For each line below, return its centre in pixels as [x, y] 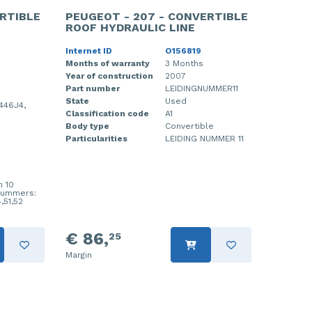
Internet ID [88, 51]
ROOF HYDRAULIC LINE [130, 28]
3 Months [184, 63]
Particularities [96, 139]
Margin [78, 255]
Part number [92, 88]
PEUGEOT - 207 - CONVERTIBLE [156, 16]
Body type [87, 126]
